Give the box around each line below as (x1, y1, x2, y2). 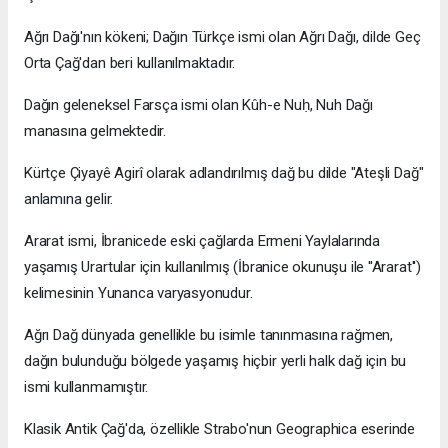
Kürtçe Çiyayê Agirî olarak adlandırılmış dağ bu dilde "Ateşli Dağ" (24, 164, 424, 183)
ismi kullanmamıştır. (24, 378, 149, 397)
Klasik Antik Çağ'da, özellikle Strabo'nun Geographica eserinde (24, 420, 416, 439)
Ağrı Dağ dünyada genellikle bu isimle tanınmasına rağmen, (24, 326, 394, 345)
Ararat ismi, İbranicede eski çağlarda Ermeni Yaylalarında (24, 232, 381, 251)
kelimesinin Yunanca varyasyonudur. (24, 284, 253, 303)
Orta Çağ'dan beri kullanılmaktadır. (24, 54, 236, 73)
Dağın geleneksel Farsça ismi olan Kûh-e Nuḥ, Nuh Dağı (24, 96, 373, 115)
